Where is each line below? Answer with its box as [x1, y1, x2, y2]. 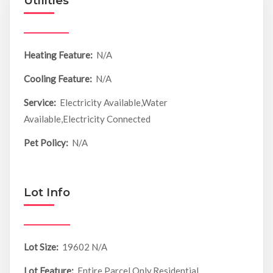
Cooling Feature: [23, 73, 92, 85]
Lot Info [23, 185, 70, 200]
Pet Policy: [23, 137, 70, 149]
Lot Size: [23, 241, 60, 253]
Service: [23, 97, 56, 108]
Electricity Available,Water [60, 97, 168, 108]
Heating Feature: [23, 49, 93, 61]
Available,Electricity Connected [23, 113, 151, 125]
